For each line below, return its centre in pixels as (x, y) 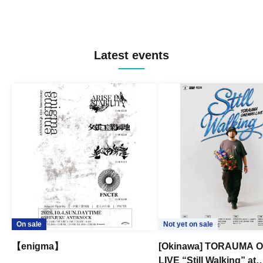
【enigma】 (38, 246)
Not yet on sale (188, 224)
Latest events (131, 55)
